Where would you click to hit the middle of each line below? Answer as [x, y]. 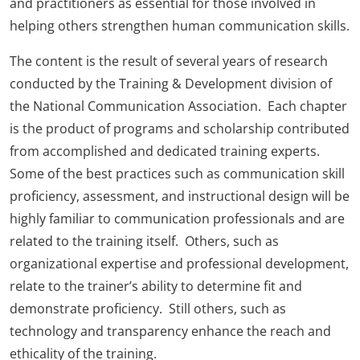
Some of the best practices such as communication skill [177, 173]
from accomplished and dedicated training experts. [166, 151]
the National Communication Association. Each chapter [178, 106]
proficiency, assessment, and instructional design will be [180, 196]
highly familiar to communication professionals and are [177, 218]
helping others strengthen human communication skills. [180, 25]
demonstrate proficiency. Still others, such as [148, 308]
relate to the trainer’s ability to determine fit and [156, 286]
